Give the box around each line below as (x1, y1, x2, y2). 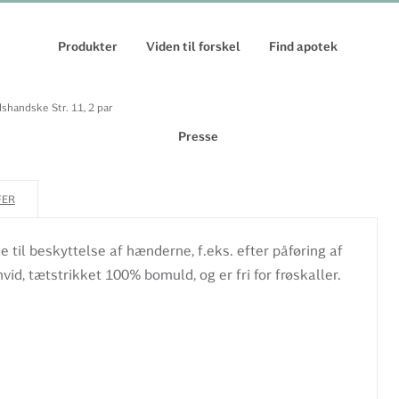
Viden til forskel (146, 38, 240, 54)
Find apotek (269, 38, 338, 54)
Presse (177, 128, 218, 144)
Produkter (58, 38, 118, 54)
